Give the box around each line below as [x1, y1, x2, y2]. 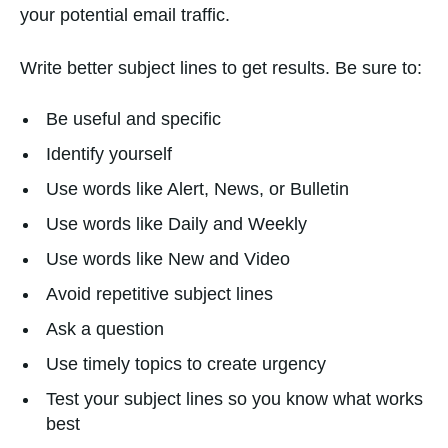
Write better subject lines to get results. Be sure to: [20, 57, 422, 78]
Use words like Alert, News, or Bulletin [46, 178, 349, 199]
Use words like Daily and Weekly [46, 213, 307, 234]
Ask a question [46, 318, 164, 339]
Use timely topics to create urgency [46, 353, 326, 374]
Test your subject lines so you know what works [46, 388, 423, 409]
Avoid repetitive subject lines [46, 283, 273, 304]
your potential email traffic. [20, 5, 235, 26]
